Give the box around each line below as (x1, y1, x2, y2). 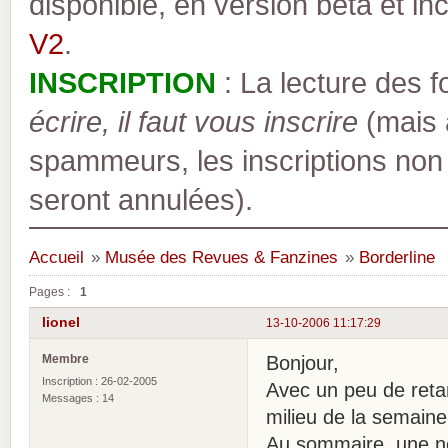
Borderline (358, 248, 435, 267)
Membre (42, 351, 89, 365)
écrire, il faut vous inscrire (29, 106, 358, 138)
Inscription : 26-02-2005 (42, 374, 157, 387)
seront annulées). (29, 184, 253, 216)
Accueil (29, 248, 84, 267)
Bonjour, (266, 351, 339, 374)
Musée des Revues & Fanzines (104, 248, 338, 267)
